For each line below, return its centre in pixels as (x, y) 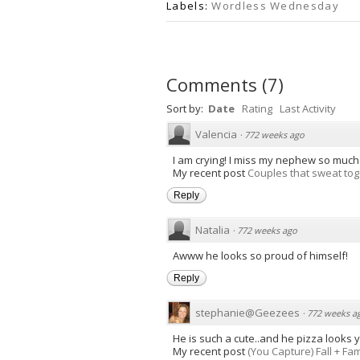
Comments (212, 84)
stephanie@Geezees (247, 312)
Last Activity (308, 108)
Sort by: (186, 108)
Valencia (216, 134)
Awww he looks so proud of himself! (260, 255)
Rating (257, 108)
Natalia (213, 229)
